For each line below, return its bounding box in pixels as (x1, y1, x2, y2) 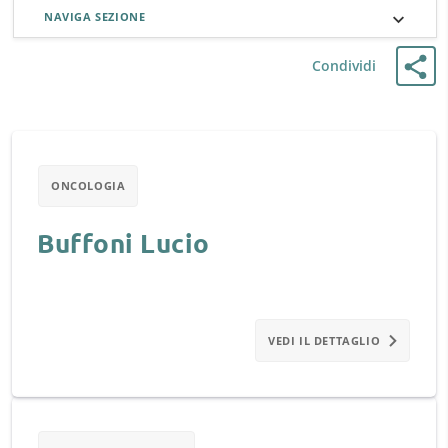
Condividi (312, 56, 376, 75)
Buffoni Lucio (37, 226, 210, 259)
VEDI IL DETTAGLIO (268, 333, 381, 348)
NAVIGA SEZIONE (44, 9, 146, 24)
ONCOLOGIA (51, 178, 126, 193)
